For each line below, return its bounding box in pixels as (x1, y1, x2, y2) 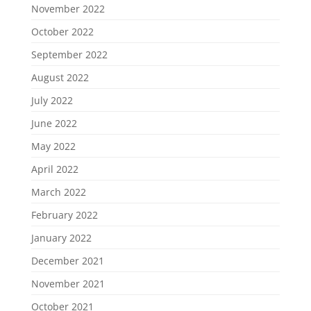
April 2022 (31, 162, 78, 176)
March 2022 (31, 185, 86, 199)
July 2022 (31, 93, 73, 107)
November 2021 (31, 276, 105, 290)
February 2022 (31, 208, 98, 221)
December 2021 (31, 253, 104, 267)
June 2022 (31, 116, 77, 130)
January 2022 (31, 230, 92, 244)
